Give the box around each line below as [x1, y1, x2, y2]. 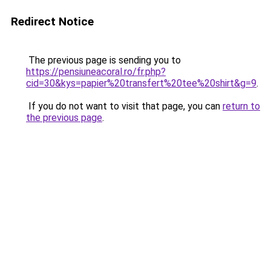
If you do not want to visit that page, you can [26, 100, 223, 112]
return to [223, 100, 260, 112]
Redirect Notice [11, 15, 94, 28]
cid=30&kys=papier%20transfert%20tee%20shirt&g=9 [26, 77, 256, 89]
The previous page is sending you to [26, 54, 181, 66]
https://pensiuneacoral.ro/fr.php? [26, 66, 166, 77]
